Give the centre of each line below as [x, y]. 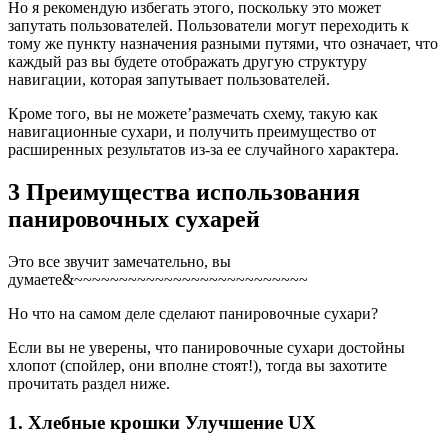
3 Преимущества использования [184, 192]
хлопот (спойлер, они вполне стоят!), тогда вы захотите [197, 366]
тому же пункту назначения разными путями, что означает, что [223, 44]
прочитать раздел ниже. [89, 384]
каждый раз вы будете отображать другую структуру [187, 62]
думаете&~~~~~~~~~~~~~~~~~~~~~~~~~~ [158, 280]
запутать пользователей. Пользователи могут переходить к [208, 26]
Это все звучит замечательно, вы [119, 262]
